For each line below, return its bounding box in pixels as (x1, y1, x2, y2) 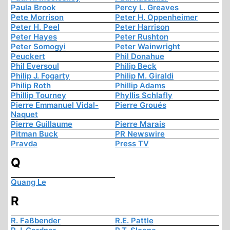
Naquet (11, 109, 38, 120)
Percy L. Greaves (115, 3, 179, 13)
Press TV (115, 139, 149, 149)
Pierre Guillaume (11, 119, 72, 129)
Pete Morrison (11, 12, 64, 23)
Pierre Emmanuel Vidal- (11, 100, 99, 110)
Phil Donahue (115, 51, 164, 62)
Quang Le (11, 177, 46, 187)
